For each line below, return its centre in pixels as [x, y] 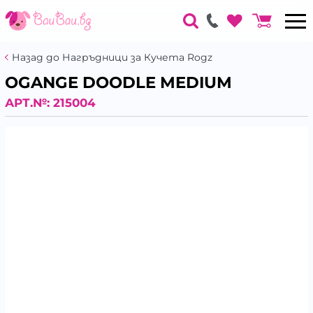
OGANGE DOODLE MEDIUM [118, 82]
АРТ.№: [29, 102]
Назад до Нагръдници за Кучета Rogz [112, 57]
